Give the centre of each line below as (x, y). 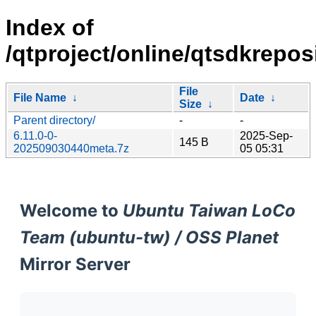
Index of (50, 28)
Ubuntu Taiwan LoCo (209, 210)
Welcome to (71, 210)
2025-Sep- (266, 135)
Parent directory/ (54, 120)
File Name (40, 97)
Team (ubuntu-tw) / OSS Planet (149, 237)
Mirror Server (75, 264)
